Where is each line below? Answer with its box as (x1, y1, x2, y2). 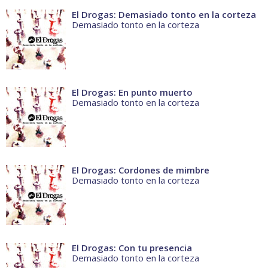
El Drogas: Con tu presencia (72, 242, 192, 254)
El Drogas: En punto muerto (72, 86, 193, 99)
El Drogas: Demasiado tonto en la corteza (72, 8, 256, 21)
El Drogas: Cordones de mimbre (72, 164, 209, 176)
